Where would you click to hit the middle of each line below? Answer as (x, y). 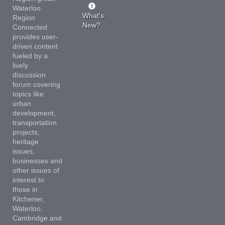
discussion (29, 75)
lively (20, 65)
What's (93, 15)
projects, (26, 132)
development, (34, 113)
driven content (35, 46)
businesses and (37, 160)
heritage (25, 141)
